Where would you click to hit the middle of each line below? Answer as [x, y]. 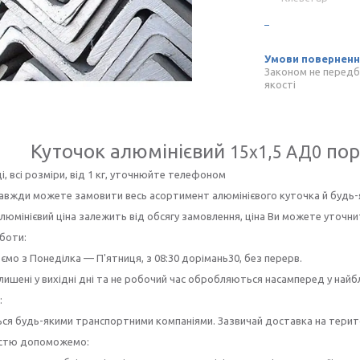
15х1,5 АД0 [276, 152]
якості [280, 84]
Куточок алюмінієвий [130, 151]
